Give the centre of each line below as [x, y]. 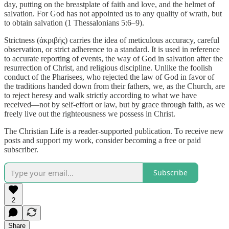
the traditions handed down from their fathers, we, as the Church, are [114, 86]
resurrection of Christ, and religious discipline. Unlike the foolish [108, 67]
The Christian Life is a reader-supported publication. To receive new [114, 131]
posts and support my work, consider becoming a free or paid [102, 140]
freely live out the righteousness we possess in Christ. [90, 113]
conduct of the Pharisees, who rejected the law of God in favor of [109, 77]
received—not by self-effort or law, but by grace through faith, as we [114, 104]
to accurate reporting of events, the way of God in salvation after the [113, 58]
